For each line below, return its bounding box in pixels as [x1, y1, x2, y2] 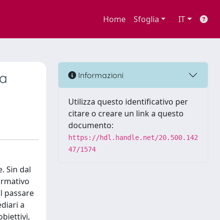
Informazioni [76, 70, 123, 80]
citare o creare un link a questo [68, 108, 184, 119]
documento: [68, 120, 113, 131]
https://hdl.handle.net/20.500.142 [68, 134, 198, 141]
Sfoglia [133, 14, 159, 25]
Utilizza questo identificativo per [68, 96, 188, 107]
